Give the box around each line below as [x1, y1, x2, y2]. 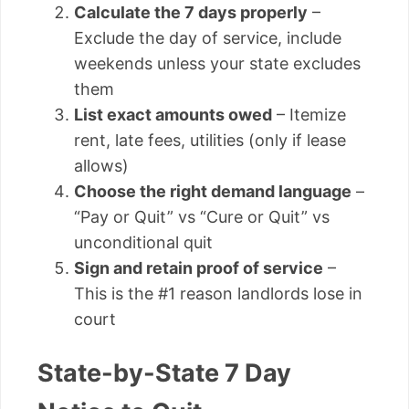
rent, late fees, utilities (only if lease [74, 131, 346, 151]
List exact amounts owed [74, 105, 272, 125]
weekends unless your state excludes [74, 54, 361, 74]
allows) [74, 156, 129, 176]
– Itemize [272, 105, 346, 125]
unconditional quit [74, 233, 213, 253]
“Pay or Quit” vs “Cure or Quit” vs [74, 207, 330, 227]
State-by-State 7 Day [37, 357, 291, 388]
